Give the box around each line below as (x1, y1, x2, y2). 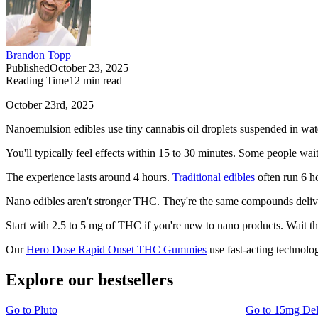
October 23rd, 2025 (6, 99, 94, 111)
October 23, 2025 (50, 62, 128, 75)
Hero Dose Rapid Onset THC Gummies (26, 243, 207, 256)
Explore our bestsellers (6, 270, 173, 290)
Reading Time (6, 75, 69, 87)
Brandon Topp (6, 49, 71, 62)
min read (80, 75, 122, 87)
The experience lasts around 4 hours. (6, 171, 172, 184)
